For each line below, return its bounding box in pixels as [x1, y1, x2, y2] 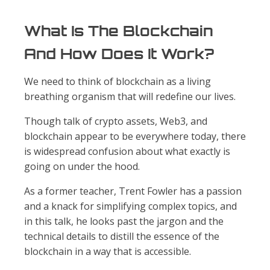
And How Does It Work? [24, 45, 214, 63]
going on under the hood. [24, 160, 140, 174]
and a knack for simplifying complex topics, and [24, 199, 237, 213]
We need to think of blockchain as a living [24, 75, 211, 89]
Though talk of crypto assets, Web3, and [24, 115, 207, 128]
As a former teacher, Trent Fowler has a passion [24, 184, 242, 198]
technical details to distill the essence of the [24, 230, 219, 243]
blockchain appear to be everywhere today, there [24, 130, 246, 143]
